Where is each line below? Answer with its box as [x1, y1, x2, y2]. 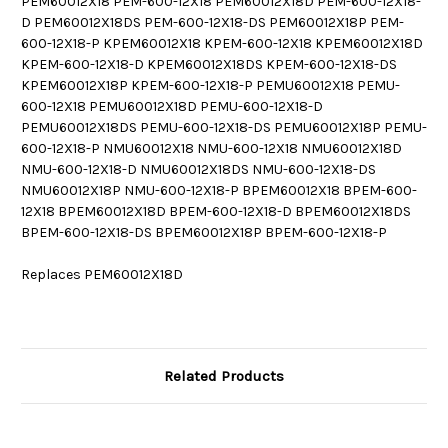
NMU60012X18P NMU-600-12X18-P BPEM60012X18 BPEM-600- [21, 181, 417, 199]
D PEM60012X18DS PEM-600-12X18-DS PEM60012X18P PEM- [21, 13, 404, 31]
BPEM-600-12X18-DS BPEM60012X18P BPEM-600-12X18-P [21, 223, 387, 241]
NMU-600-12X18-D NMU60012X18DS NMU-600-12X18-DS [21, 160, 376, 178]
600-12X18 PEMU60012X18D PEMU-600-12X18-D [21, 97, 323, 115]
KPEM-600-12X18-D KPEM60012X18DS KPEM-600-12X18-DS [21, 55, 397, 73]
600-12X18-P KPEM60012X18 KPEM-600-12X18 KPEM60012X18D [21, 34, 423, 52]
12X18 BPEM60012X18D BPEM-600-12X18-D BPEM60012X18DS [21, 202, 411, 220]
